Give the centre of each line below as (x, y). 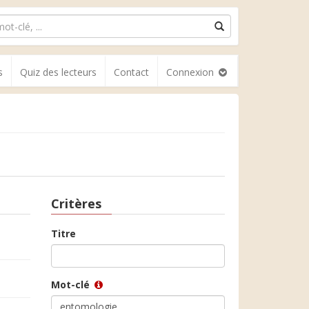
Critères (76, 203)
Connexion (191, 72)
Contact (131, 72)
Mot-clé (71, 284)
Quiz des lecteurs (58, 72)
